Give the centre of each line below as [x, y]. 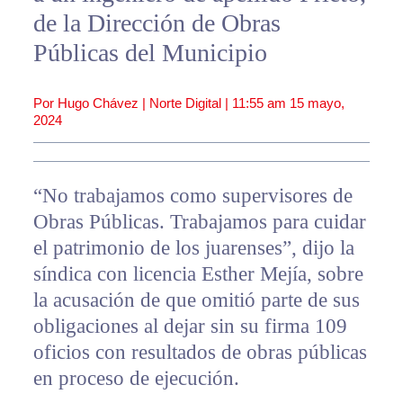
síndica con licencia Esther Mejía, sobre [198, 274]
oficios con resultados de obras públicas [200, 353]
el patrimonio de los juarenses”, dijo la [193, 248]
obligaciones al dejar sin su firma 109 [190, 327]
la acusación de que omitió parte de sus [196, 300]
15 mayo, [317, 103]
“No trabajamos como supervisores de [193, 196]
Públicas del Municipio [150, 53]
